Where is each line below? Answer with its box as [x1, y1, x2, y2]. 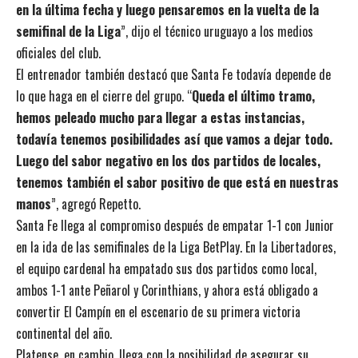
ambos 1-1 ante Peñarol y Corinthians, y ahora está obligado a [16, 280, 318, 300]
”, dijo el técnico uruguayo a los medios [121, 21, 313, 41]
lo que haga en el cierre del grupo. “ [16, 86, 192, 105]
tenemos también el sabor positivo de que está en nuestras [16, 172, 339, 192]
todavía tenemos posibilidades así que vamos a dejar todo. [16, 129, 332, 149]
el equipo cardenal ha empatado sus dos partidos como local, [16, 258, 316, 278]
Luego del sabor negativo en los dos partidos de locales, [16, 150, 320, 170]
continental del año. [16, 323, 112, 343]
